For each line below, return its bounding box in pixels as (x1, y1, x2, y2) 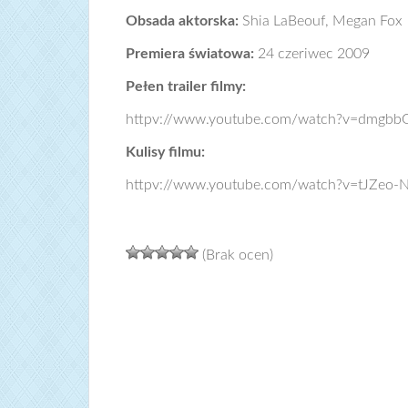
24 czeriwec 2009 (258, 46, 370, 61)
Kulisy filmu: (126, 145, 205, 159)
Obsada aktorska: (126, 14, 242, 28)
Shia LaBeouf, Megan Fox (242, 14, 403, 28)
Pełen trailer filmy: (126, 79, 246, 94)
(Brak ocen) (199, 248, 273, 262)
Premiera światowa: (126, 46, 258, 61)
